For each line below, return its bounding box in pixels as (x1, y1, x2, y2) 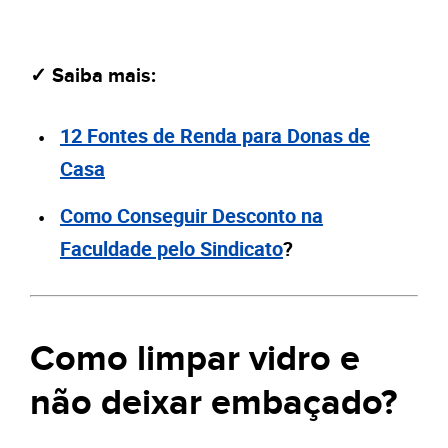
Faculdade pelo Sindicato (60, 235, 283, 263)
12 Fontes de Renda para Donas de (60, 122, 370, 150)
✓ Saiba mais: (30, 64, 156, 89)
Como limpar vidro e (30, 337, 360, 382)
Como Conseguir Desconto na (60, 202, 323, 230)
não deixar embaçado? (30, 381, 397, 426)
